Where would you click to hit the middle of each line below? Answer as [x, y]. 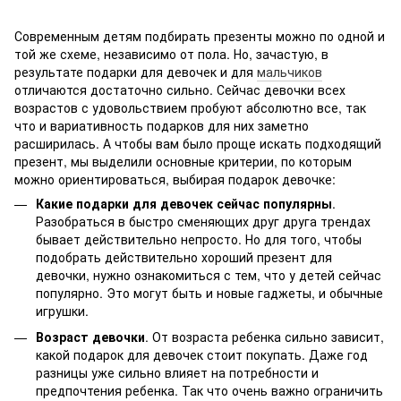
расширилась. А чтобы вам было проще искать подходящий [198, 144]
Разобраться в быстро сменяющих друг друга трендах [203, 222]
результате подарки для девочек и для [136, 72]
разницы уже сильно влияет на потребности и [177, 372]
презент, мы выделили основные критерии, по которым [183, 162]
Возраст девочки [90, 336]
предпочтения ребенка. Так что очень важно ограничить [209, 390]
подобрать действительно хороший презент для [184, 257]
